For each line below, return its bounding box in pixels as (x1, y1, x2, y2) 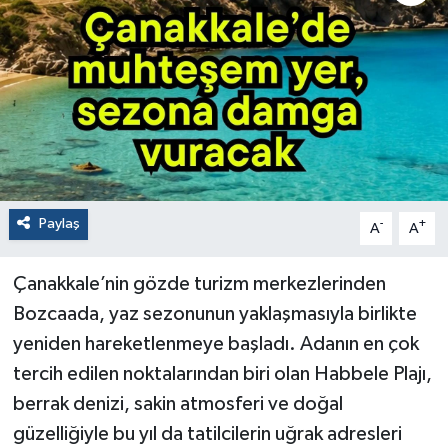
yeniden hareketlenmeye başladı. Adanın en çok (12, 334, 419, 355)
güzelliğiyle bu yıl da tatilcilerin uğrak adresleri (12, 424, 402, 445)
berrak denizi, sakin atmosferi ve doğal (12, 394, 343, 415)
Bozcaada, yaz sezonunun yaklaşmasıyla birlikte (12, 304, 417, 325)
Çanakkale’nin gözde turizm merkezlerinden (12, 274, 386, 295)
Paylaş (38, 216, 80, 232)
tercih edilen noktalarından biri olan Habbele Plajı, (12, 364, 432, 385)
